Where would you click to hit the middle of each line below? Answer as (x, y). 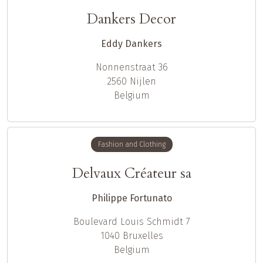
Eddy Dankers (131, 43)
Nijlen (143, 81)
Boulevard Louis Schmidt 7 (131, 222)
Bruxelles (143, 236)
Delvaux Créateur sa (131, 173)
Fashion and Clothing (131, 144)
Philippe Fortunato (131, 198)
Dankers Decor (131, 19)
